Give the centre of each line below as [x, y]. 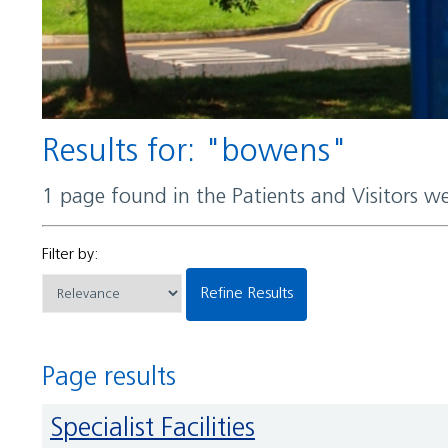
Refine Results [251, 293]
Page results [115, 379]
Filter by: [70, 254]
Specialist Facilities [159, 430]
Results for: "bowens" [204, 152]
